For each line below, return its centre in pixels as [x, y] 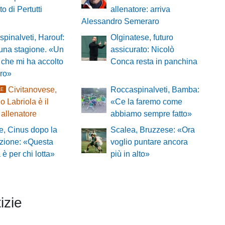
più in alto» [130, 154]
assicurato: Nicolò [142, 50]
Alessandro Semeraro [120, 22]
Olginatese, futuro [142, 38]
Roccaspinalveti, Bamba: [155, 90]
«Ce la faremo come [146, 102]
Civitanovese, [33, 90]
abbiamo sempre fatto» [151, 114]
